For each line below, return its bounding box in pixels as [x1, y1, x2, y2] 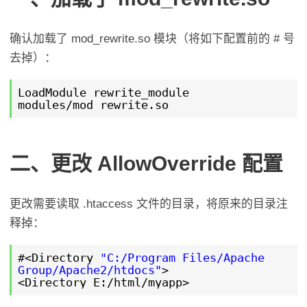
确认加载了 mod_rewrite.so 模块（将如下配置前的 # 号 [10, 32, 295, 45]
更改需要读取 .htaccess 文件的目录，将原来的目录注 [10, 197, 288, 210]
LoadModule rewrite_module [17, 85, 189, 99]
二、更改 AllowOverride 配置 [10, 151, 284, 175]
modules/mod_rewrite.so [17, 97, 169, 112]
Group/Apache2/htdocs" [17, 262, 162, 277]
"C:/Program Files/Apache [99, 250, 265, 265]
